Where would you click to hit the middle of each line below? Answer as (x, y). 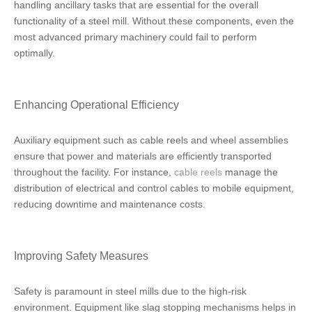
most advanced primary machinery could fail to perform (135, 37)
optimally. (34, 53)
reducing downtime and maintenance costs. (110, 204)
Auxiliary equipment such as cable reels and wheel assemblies (151, 140)
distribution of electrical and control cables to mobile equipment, (154, 188)
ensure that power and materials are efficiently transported (143, 156)
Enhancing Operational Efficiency (96, 104)
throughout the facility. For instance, (94, 172)
